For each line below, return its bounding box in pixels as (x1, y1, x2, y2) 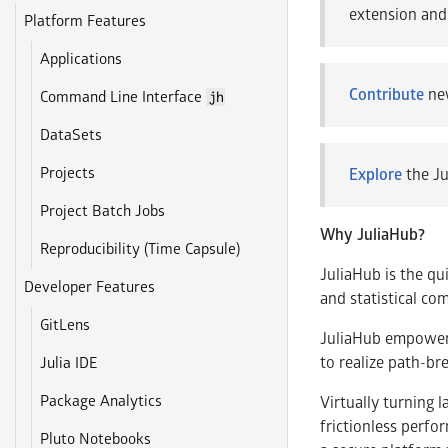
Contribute (349, 85, 424, 105)
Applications (40, 50, 123, 69)
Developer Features (24, 278, 156, 297)
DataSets (40, 126, 103, 145)
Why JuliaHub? (320, 225, 425, 245)
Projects (40, 164, 96, 183)
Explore (349, 165, 402, 185)
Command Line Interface (40, 88, 207, 107)
